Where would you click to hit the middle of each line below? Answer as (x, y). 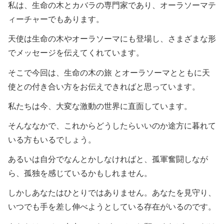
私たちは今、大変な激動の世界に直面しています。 (100, 106)
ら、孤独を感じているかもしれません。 (80, 173)
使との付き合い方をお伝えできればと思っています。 (104, 86)
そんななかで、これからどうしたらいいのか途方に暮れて (112, 126)
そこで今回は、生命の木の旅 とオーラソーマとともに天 (109, 72)
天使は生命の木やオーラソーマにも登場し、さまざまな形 (112, 39)
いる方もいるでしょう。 (52, 140)
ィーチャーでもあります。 (56, 19)
